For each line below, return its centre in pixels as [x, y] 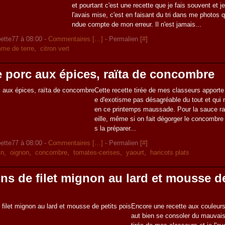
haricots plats [170, 152]
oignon [20, 152]
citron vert [55, 48]
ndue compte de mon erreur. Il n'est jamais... [137, 24]
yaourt [135, 152]
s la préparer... [116, 128]
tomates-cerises [97, 152]
